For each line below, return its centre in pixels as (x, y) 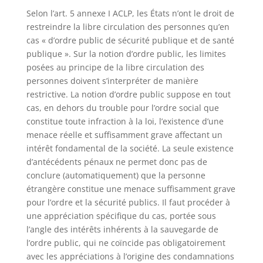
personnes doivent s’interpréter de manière (112, 81)
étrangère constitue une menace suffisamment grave (131, 189)
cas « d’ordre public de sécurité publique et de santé (130, 41)
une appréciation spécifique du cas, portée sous (121, 216)
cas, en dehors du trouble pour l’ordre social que (122, 108)
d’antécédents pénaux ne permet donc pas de (117, 162)
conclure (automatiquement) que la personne (116, 176)
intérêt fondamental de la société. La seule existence (130, 149)
